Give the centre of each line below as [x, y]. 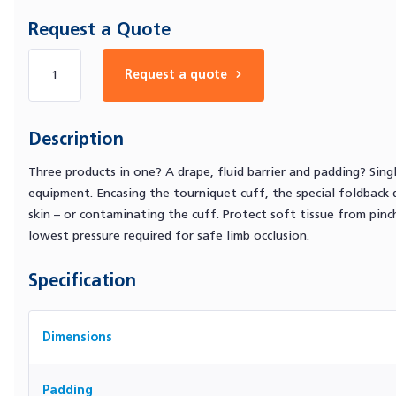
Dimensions [77, 337]
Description [76, 139]
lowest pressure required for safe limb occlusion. [169, 236]
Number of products [94, 58]
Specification [82, 280]
